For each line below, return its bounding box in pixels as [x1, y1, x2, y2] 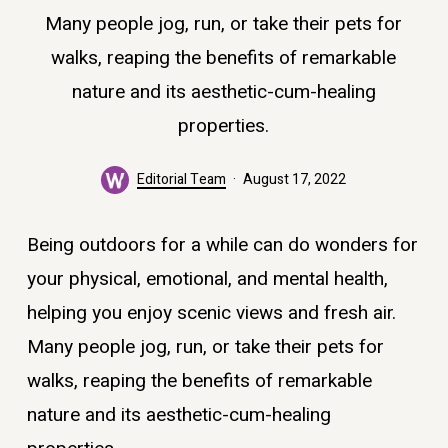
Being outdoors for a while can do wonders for [26, 230, 418, 259]
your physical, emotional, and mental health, [26, 264, 388, 293]
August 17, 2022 [243, 168, 347, 190]
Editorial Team [137, 168, 227, 190]
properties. [178, 111, 270, 140]
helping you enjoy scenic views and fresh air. [26, 298, 396, 327]
